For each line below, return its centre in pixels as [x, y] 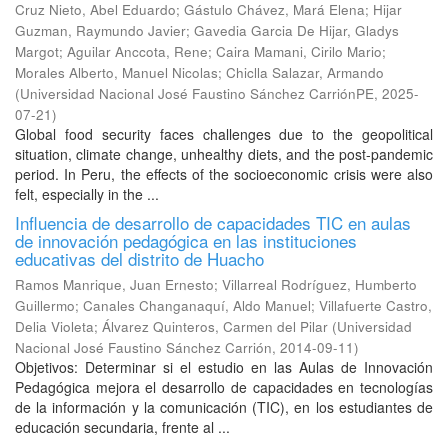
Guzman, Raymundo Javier [100, 30]
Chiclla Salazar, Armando [305, 72]
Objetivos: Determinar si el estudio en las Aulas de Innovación [224, 367]
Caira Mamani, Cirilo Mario [299, 51]
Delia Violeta [54, 326]
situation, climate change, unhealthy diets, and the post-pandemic [224, 154]
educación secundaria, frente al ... [122, 427]
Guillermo [45, 305]
